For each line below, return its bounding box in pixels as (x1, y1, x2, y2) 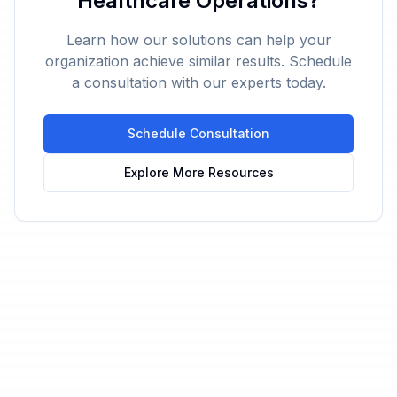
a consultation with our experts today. (71, 74, 326, 91)
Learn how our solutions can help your (66, 31, 331, 49)
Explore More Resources (123, 165, 274, 180)
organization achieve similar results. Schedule (45, 52, 352, 70)
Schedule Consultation (128, 126, 269, 141)
